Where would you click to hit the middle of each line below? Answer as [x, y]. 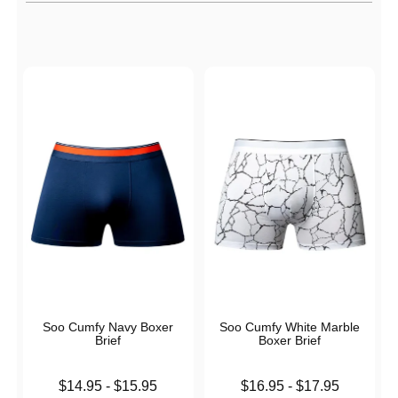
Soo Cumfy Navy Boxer [108, 327]
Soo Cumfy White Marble [290, 327]
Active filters [66, 12]
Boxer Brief [290, 341]
